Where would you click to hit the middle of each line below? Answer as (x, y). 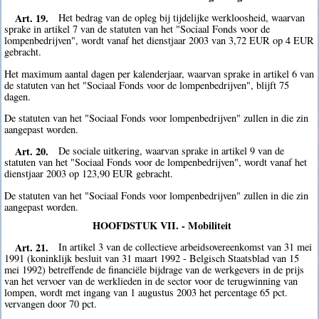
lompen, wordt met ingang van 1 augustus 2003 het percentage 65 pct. (146, 293)
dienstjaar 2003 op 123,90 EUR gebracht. (89, 174)
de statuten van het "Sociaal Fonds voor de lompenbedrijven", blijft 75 (147, 85)
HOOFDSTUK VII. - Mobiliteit (162, 225)
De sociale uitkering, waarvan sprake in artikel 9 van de (172, 151)
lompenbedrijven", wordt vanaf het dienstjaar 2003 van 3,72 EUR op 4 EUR (159, 41)
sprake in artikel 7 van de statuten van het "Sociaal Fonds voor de (137, 29)
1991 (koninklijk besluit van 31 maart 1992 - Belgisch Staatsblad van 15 (152, 258)
